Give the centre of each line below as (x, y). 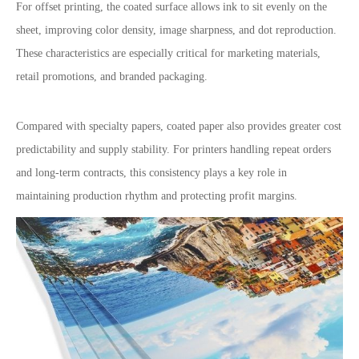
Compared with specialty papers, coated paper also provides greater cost (179, 126)
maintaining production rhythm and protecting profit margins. (157, 196)
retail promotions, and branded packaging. (112, 77)
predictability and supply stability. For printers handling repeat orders (173, 149)
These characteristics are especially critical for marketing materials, (168, 53)
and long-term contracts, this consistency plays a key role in (151, 173)
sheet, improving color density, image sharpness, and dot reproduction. (176, 30)
